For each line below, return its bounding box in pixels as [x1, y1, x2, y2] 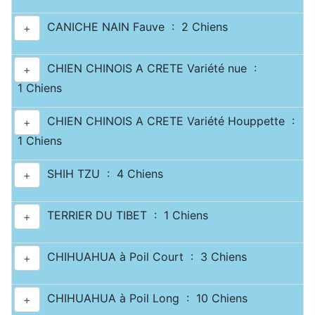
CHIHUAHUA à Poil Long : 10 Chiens [40, 291, 247, 306]
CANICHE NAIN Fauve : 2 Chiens [40, 20, 228, 34]
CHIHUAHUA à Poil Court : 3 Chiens [40, 250, 247, 264]
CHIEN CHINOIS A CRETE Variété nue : [40, 61, 257, 76]
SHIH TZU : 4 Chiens [40, 167, 163, 181]
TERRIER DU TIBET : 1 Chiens [40, 208, 208, 223]
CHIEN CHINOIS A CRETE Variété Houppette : [40, 114, 295, 129]
